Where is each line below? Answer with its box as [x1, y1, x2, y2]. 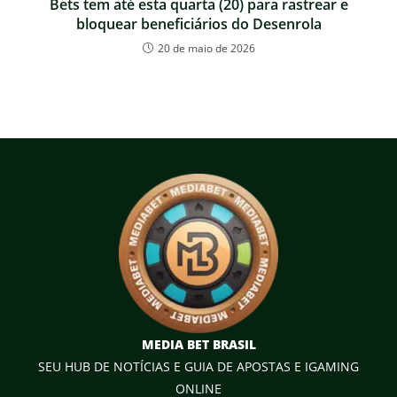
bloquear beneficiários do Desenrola [75, 13, 322, 34]
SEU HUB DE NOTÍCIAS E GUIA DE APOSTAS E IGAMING [38, 357, 359, 375]
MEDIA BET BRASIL [141, 335, 256, 353]
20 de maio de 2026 [157, 40, 255, 56]
